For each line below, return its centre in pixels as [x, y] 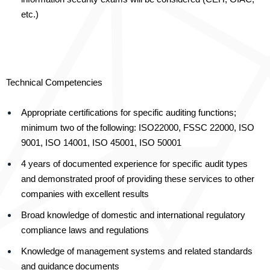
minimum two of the [60, 128]
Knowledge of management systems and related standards [137, 251]
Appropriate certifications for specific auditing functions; [129, 113]
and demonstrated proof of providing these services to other [138, 179]
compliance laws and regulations [85, 230]
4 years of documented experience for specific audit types [134, 164]
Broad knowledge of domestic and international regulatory [133, 215]
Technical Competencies [54, 83]
